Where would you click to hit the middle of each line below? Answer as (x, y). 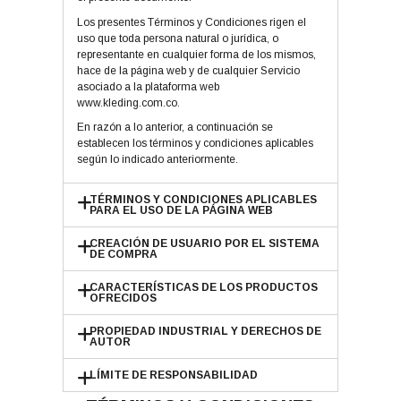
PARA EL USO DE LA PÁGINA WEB (182, 211)
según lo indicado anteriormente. (157, 160)
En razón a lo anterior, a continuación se (175, 128)
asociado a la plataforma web (148, 86)
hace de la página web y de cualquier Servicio (188, 70)
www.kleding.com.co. (128, 102)
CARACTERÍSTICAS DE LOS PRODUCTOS (204, 288)
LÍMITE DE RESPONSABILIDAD (174, 375)
